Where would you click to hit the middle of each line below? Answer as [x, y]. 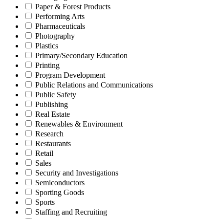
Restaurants [53, 143]
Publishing [52, 104]
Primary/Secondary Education [81, 55]
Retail [44, 153]
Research [49, 133]
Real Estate [53, 114]
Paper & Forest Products [73, 6]
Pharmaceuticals [60, 26]
